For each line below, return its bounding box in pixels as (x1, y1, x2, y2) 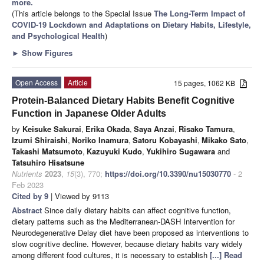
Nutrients (12, 167, 42, 179)
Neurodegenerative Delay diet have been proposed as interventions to (12, 226, 249, 238)
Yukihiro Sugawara (146, 145, 215, 157)
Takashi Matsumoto (12, 145, 82, 157)
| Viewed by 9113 (48, 190, 109, 202)
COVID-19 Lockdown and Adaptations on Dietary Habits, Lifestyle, (12, 18, 251, 30)
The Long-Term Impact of (154, 7, 245, 19)
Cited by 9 (12, 190, 48, 202)
